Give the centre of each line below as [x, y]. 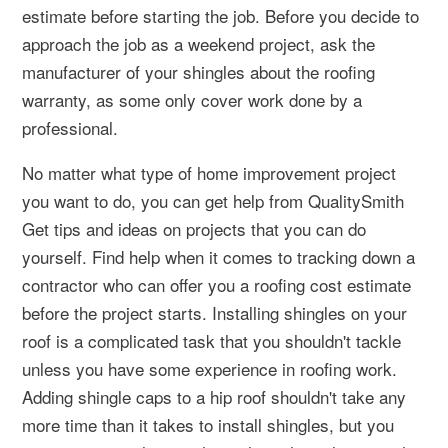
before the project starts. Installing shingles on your [214, 312]
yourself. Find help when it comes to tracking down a [218, 256]
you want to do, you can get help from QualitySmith [213, 200]
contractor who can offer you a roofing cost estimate [216, 284]
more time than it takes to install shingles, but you [208, 424]
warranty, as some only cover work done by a [192, 99]
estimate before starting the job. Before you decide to [220, 15]
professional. [70, 127]
